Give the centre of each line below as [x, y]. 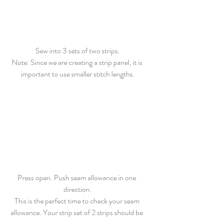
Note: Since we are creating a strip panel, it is [77, 62]
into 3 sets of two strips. [84, 51]
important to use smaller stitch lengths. [77, 74]
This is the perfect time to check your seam [77, 201]
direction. [77, 189]
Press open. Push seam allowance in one [77, 177]
